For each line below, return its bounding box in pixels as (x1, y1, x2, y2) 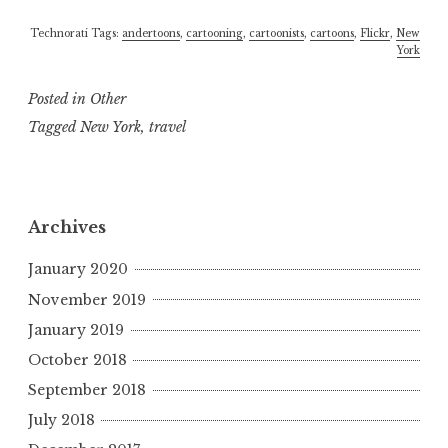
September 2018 (28, 380, 146, 399)
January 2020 (28, 260, 128, 279)
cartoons (310, 26, 354, 40)
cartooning (186, 26, 243, 40)
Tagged (28, 118, 80, 137)
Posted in (28, 89, 90, 108)
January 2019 (28, 320, 124, 339)
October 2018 (28, 350, 127, 369)
